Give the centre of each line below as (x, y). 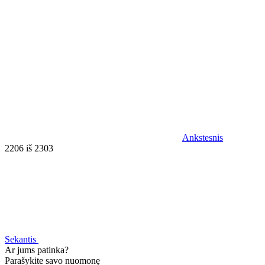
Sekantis (20, 239)
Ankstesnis (203, 137)
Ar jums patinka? (37, 250)
